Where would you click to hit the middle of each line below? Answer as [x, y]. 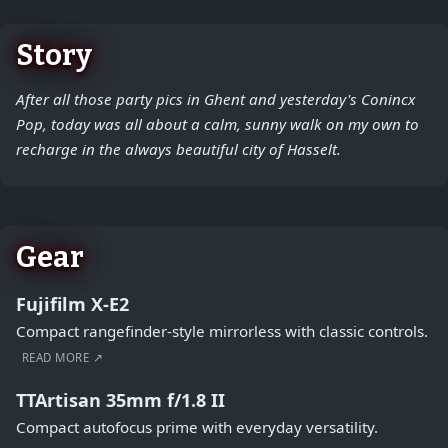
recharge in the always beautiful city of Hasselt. [178, 149]
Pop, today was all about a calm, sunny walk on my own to [217, 124]
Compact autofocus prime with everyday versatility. [197, 427]
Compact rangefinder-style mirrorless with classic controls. [222, 331]
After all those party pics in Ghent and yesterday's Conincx [215, 99]
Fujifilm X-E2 [72, 304]
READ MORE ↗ [63, 357]
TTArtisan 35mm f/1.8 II [120, 400]
